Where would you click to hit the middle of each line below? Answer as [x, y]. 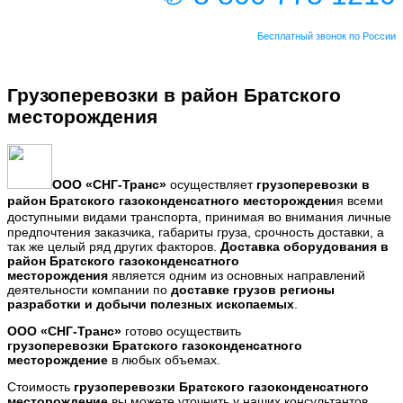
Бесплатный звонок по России [327, 36]
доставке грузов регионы [253, 289]
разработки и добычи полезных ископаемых [151, 304]
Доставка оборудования [299, 246]
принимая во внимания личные [298, 216]
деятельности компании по [89, 289]
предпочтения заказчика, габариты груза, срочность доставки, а [196, 232]
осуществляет [211, 184]
